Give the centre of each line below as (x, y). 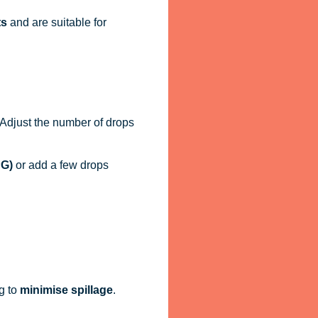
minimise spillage (66, 290)
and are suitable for (56, 22)
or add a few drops (60, 165)
